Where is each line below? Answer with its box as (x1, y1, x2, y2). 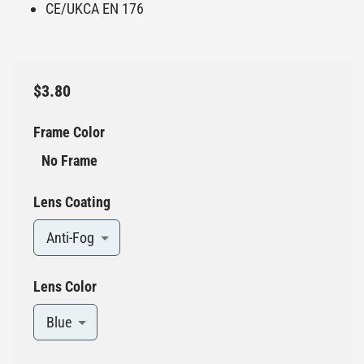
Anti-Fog (46, 229, 94, 247)
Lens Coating (33, 193, 110, 211)
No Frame (41, 152, 97, 170)
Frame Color (33, 123, 105, 141)
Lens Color (33, 278, 97, 296)
